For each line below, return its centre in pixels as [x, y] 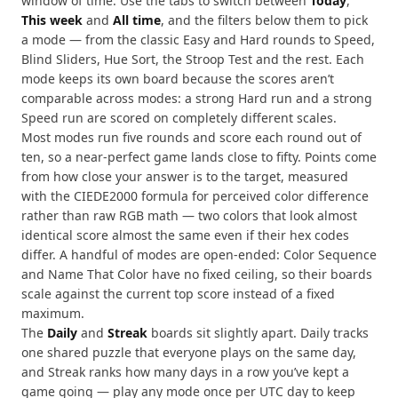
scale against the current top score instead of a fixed [178, 294]
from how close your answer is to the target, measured [185, 176]
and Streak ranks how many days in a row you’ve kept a [185, 372]
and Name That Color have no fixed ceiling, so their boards [197, 274]
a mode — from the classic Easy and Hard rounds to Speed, [198, 40]
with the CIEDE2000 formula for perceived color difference [195, 196]
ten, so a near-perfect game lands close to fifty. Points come [199, 157]
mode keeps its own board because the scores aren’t [178, 79]
